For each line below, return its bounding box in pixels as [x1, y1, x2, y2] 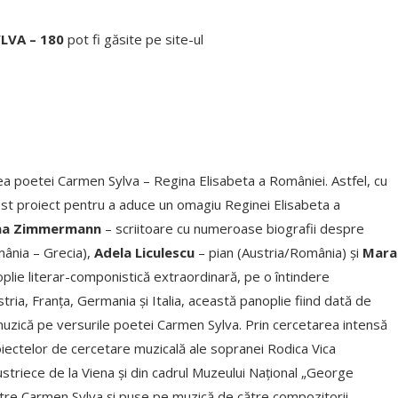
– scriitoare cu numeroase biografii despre [101, 219, 364, 238]
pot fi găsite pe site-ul [64, 30, 203, 49]
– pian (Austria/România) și [195, 243, 362, 262]
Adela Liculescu [94, 243, 195, 262]
